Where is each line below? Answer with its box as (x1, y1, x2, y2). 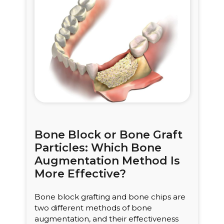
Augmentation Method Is (34, 154, 180, 168)
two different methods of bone (34, 203, 152, 213)
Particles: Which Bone (34, 141, 161, 155)
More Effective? (34, 167, 126, 181)
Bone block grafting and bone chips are (34, 192, 185, 202)
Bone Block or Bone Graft (34, 128, 182, 142)
